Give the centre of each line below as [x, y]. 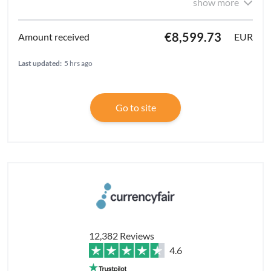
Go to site [135, 108]
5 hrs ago [78, 64]
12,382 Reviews [122, 235]
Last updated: [40, 64]
